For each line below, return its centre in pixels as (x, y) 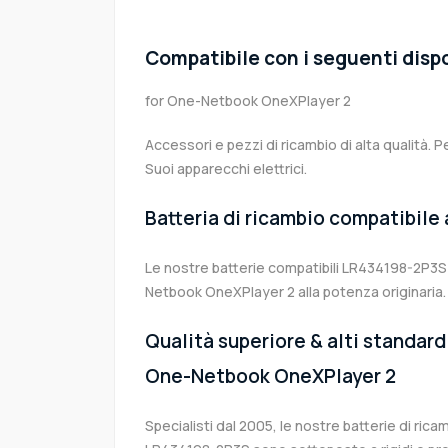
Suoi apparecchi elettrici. (226, 169)
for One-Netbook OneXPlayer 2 (248, 101)
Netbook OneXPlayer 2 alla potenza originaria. (295, 292)
